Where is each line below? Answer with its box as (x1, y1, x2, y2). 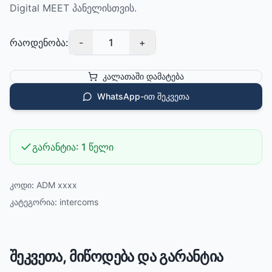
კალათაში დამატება (103, 71, 184, 81)
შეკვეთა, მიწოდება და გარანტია (10, 248, 223, 265)
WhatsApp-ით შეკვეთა (97, 91, 189, 101)
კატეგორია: (10, 197, 57, 207)
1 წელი (81, 141, 114, 153)
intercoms (59, 197, 98, 207)
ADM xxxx (36, 180, 77, 190)
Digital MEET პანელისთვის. (10, 2, 137, 14)
